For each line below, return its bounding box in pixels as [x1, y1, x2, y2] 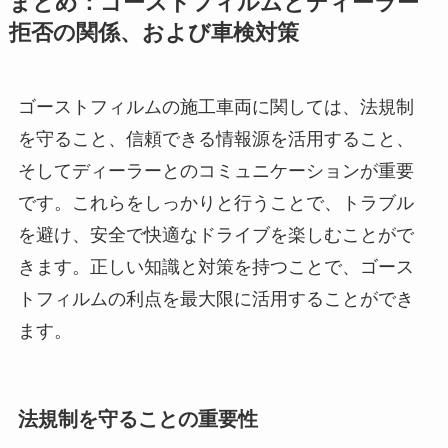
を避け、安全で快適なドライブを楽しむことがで [17, 224, 414, 245]
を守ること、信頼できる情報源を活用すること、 [17, 128, 414, 149]
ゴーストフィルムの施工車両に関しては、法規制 [17, 96, 414, 117]
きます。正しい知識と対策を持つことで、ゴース [17, 256, 414, 277]
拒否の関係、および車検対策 [8, 20, 299, 45]
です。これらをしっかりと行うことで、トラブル [17, 192, 414, 213]
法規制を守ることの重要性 [17, 408, 258, 431]
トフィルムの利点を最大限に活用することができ [17, 288, 414, 309]
